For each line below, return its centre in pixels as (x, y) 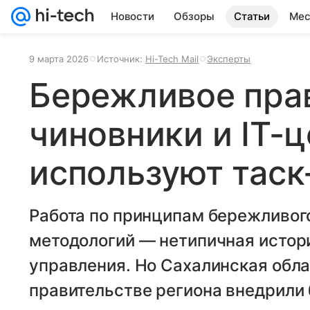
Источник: (121, 59)
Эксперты (229, 59)
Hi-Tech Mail (172, 59)
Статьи (252, 16)
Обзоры (194, 16)
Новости (133, 16)
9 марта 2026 (59, 59)
